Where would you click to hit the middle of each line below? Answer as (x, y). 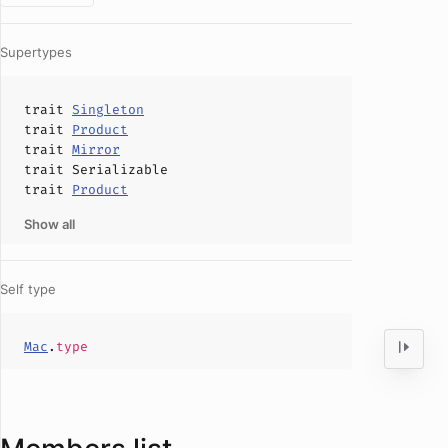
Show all (49, 224)
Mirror (96, 149)
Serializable (120, 169)
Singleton (108, 109)
